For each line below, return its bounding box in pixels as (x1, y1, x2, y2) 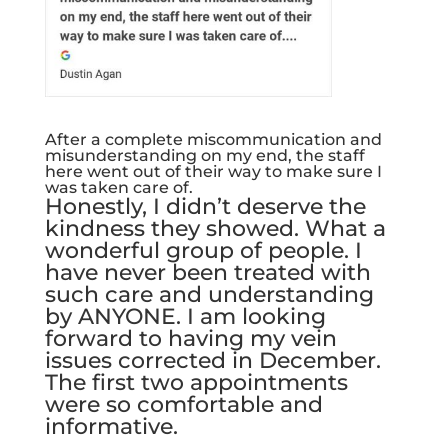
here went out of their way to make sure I (44, 161, 382, 181)
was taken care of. (44, 177, 193, 197)
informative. (44, 412, 178, 440)
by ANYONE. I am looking (44, 302, 326, 330)
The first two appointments (44, 368, 348, 396)
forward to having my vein (44, 324, 337, 352)
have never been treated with (44, 258, 371, 286)
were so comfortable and (44, 390, 323, 418)
